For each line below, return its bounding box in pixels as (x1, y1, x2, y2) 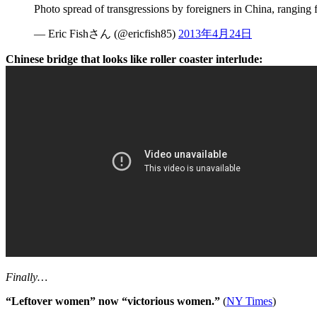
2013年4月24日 (178, 27, 252, 40)
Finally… (6, 270, 47, 283)
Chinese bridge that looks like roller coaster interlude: (6, 52, 263, 65)
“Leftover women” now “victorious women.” (6, 294, 220, 307)
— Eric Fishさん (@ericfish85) (34, 27, 178, 40)
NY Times (226, 294, 272, 307)
